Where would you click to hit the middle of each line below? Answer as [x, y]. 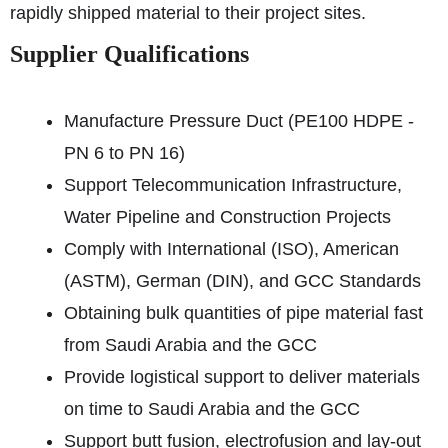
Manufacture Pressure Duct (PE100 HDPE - [239, 121]
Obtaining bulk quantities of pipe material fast [243, 313]
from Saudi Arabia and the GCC [190, 345]
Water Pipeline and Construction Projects [227, 217]
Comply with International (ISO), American [231, 249]
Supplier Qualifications [129, 54]
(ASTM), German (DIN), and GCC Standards [242, 281]
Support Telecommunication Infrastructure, [233, 185]
